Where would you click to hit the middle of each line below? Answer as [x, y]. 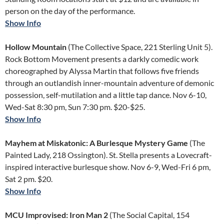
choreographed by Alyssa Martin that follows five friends [102, 71]
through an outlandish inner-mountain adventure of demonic [109, 83]
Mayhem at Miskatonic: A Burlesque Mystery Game [96, 143]
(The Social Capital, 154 [149, 215]
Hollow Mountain [36, 47]
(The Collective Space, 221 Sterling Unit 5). [139, 47]
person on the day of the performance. [70, 11]
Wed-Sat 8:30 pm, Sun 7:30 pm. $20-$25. [75, 107]
